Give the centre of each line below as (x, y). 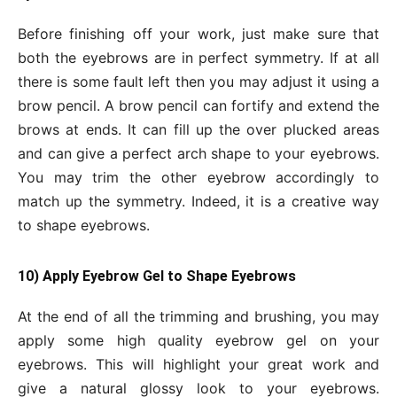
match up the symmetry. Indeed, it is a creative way (198, 202)
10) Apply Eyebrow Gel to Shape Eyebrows (157, 276)
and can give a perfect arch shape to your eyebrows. (198, 154)
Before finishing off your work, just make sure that (198, 34)
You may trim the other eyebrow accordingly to (198, 178)
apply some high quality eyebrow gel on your (198, 341)
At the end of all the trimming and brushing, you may (198, 317)
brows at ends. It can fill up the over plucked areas (198, 130)
